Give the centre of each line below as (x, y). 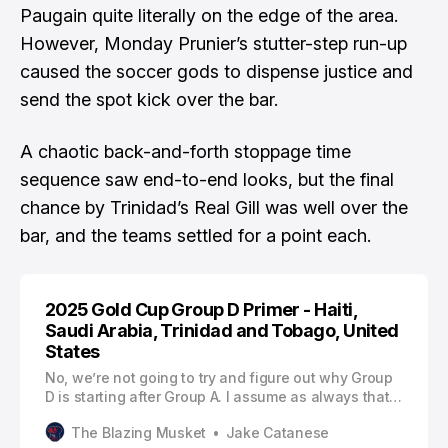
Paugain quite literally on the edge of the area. (209, 15)
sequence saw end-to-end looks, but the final (207, 179)
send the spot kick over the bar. (149, 99)
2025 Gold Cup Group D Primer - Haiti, (201, 309)
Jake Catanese (277, 432)
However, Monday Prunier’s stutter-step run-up (213, 43)
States (72, 351)
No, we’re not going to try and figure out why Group (219, 377)
